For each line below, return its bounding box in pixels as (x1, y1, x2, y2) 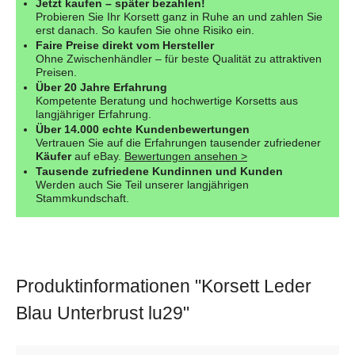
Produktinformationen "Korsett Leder (16, 275, 311, 296)
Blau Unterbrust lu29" (16, 302, 189, 323)
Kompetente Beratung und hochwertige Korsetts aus (36, 94, 298, 107)
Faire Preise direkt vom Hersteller (36, 38, 214, 52)
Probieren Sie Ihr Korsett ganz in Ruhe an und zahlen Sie (36, 10, 323, 23)
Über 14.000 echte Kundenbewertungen (36, 122, 250, 136)
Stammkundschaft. (36, 191, 129, 204)
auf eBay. (71, 149, 124, 162)
